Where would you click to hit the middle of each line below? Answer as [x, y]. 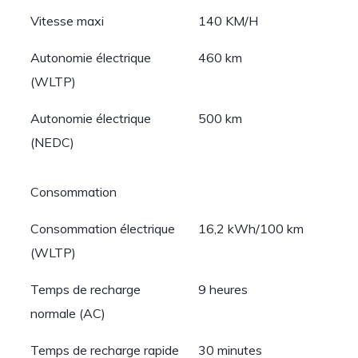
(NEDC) [53, 142]
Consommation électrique [103, 229]
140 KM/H [229, 21]
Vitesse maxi [68, 21]
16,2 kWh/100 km [251, 229]
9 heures [223, 289]
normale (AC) [68, 313]
